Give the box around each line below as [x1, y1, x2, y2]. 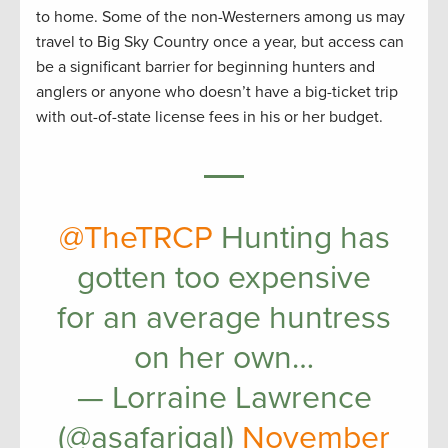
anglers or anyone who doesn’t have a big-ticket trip [36, 82, 398, 102]
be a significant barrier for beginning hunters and [36, 57, 375, 77]
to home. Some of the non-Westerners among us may [36, 7, 405, 27]
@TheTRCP [58, 219, 213, 257]
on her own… [134, 339, 314, 377]
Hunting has [212, 219, 390, 257]
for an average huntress [57, 299, 391, 337]
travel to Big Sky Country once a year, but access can [36, 32, 404, 52]
